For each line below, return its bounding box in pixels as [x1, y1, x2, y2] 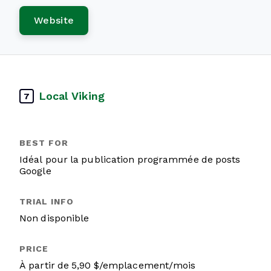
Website [34, 15, 74, 25]
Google [19, 166, 51, 176]
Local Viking [39, 90, 105, 102]
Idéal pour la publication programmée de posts [19, 154, 241, 165]
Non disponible [19, 213, 90, 223]
